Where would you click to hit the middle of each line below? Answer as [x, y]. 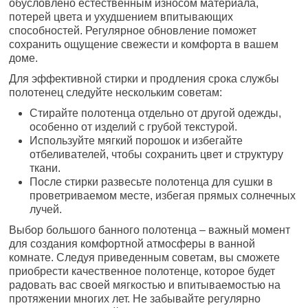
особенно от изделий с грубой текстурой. [134, 126]
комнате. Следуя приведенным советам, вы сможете [145, 257]
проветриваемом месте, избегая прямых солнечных [163, 195]
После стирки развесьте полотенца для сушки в [152, 181]
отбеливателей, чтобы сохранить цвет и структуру [157, 154]
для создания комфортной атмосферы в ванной [132, 243]
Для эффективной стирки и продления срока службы [144, 78]
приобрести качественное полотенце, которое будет [142, 271]
